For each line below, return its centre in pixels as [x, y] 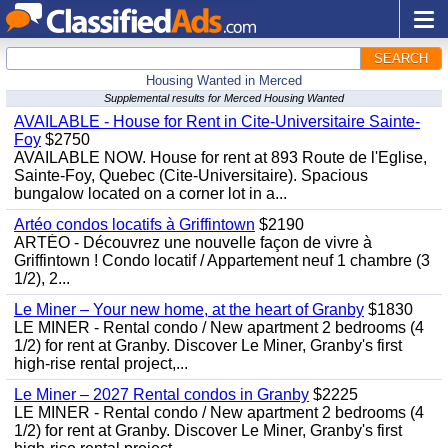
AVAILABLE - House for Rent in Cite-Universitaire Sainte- [217, 121]
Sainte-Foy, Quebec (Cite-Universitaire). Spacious [191, 175]
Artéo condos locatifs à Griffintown [134, 224]
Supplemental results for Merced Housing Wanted [224, 98]
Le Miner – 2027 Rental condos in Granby [161, 394]
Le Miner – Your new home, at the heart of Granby [189, 309]
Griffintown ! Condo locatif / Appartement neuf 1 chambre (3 [222, 260]
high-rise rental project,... [101, 363]
